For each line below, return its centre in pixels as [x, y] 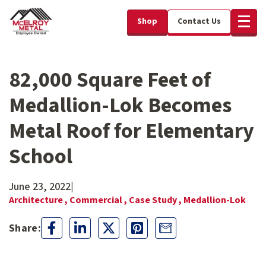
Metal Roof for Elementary [132, 131]
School [41, 156]
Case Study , [156, 200]
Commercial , [99, 200]
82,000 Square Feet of [110, 80]
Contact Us [199, 21]
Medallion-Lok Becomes [120, 105]
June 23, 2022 [40, 187]
